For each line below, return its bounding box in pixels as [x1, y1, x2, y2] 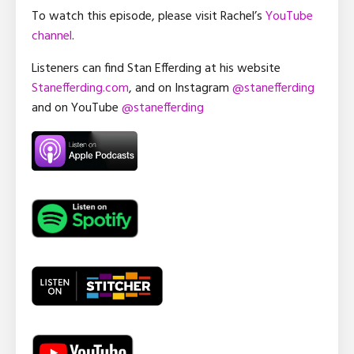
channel [32, 26, 72, 47]
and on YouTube [32, 98, 122, 119]
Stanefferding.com [32, 78, 129, 100]
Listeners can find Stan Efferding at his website [32, 58, 281, 80]
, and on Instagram [129, 78, 232, 100]
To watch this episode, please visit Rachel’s [32, 6, 265, 28]
